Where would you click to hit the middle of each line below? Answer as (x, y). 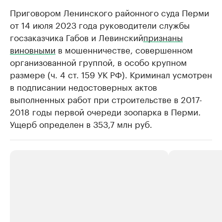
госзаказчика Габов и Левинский (77, 36)
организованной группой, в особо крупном (98, 61)
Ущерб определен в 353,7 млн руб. (81, 123)
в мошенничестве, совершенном (124, 49)
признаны (163, 36)
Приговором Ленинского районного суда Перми (110, 12)
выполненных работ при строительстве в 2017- (106, 98)
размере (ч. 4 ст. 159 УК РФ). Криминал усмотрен (111, 74)
